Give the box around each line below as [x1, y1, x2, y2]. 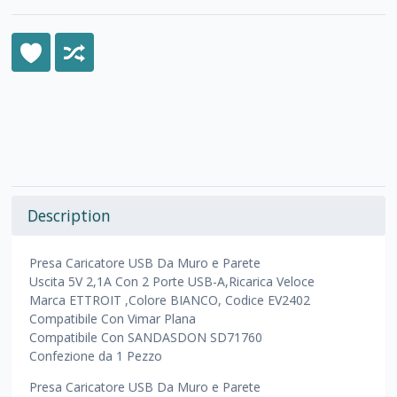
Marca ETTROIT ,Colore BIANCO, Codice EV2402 [29, 292, 311, 309]
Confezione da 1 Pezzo [29, 347, 163, 365]
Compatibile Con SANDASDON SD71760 [29, 329, 263, 346]
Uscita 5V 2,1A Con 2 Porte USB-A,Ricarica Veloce [29, 273, 315, 291]
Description [27, 205, 112, 227]
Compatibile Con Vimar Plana [29, 310, 197, 328]
